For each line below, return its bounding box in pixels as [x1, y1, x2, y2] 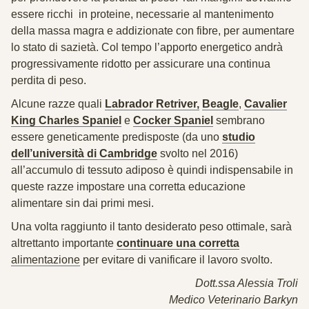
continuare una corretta [117, 237, 239, 249]
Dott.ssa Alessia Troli [195, 277, 298, 289]
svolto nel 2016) [157, 148, 238, 159]
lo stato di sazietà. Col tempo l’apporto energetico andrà [11, 41, 283, 53]
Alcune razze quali [11, 98, 105, 110]
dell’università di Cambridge [11, 148, 157, 159]
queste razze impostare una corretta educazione [11, 181, 246, 192]
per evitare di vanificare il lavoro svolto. [80, 254, 272, 266]
